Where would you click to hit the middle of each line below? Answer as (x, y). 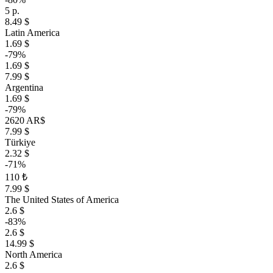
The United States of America (62, 200)
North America (34, 254)
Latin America (32, 33)
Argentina (24, 87)
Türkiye (20, 142)
